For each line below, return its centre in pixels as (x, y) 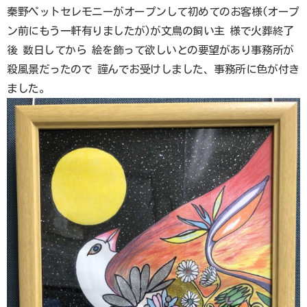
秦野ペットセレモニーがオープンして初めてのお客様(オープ (153, 12)
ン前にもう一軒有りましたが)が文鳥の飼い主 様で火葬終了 (150, 31)
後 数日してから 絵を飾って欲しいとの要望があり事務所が (150, 50)
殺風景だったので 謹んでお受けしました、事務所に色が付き (153, 69)
